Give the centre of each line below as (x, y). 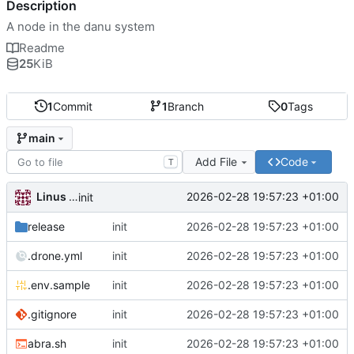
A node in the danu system (81, 26)
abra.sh (47, 343)
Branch (186, 106)
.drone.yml (55, 255)
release (46, 226)
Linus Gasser (53, 196)
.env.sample (59, 284)
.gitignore (52, 314)
